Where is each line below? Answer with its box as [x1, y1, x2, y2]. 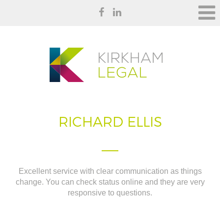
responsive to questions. [68, 188, 152, 197]
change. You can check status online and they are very [15, 177, 205, 186]
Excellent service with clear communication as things [18, 166, 202, 175]
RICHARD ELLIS [58, 113, 162, 130]
